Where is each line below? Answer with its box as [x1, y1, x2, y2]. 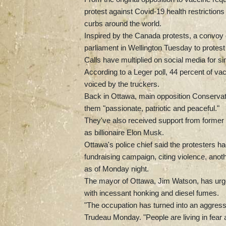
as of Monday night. [84, 164, 149, 173]
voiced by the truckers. [84, 79, 159, 88]
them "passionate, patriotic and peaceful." [84, 103, 219, 112]
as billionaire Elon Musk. [84, 128, 164, 137]
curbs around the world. [84, 19, 161, 28]
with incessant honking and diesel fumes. [84, 188, 219, 197]
